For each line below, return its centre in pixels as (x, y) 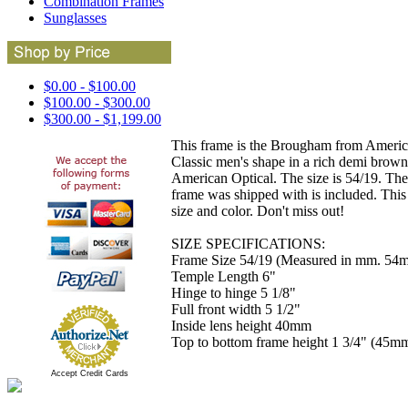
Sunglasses (75, 18)
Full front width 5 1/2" (236, 309)
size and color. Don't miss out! (258, 210)
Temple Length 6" (224, 276)
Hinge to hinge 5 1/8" (234, 292)
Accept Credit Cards (89, 373)
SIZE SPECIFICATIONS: (248, 243)
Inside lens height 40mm (241, 325)
